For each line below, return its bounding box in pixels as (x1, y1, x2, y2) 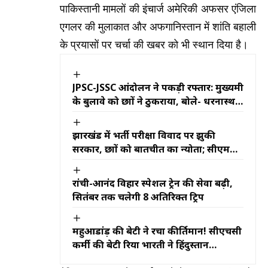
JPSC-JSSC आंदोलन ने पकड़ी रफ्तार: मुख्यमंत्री (72, 80, 243, 94)
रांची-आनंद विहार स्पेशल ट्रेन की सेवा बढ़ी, (72, 176, 233, 190)
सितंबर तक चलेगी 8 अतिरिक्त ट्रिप (72, 190, 204, 203)
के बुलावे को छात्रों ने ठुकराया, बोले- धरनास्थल (72, 94, 242, 108)
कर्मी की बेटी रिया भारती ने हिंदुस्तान (72, 237, 209, 251)
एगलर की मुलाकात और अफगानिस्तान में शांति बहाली (60, 20, 256, 35)
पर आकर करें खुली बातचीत (72, 108, 177, 121)
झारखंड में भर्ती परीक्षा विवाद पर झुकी (72, 128, 215, 142)
